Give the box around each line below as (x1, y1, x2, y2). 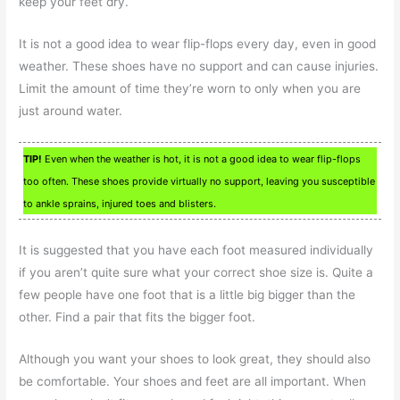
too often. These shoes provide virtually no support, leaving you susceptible (23, 175, 376, 188)
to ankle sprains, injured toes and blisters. (23, 197, 217, 211)
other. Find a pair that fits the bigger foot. (19, 310, 256, 325)
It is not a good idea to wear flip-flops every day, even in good (19, 37, 377, 52)
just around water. (19, 104, 123, 119)
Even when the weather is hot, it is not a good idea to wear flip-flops (42, 153, 362, 166)
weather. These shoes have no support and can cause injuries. (19, 59, 379, 74)
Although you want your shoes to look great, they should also (19, 351, 371, 366)
